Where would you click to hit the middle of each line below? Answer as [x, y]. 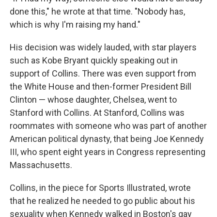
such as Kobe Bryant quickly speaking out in [94, 60]
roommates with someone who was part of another [108, 126]
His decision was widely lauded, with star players [103, 47]
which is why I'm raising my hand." [75, 24]
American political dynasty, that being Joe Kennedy [107, 139]
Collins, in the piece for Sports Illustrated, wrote [100, 188]
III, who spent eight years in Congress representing [108, 152]
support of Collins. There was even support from [103, 73]
